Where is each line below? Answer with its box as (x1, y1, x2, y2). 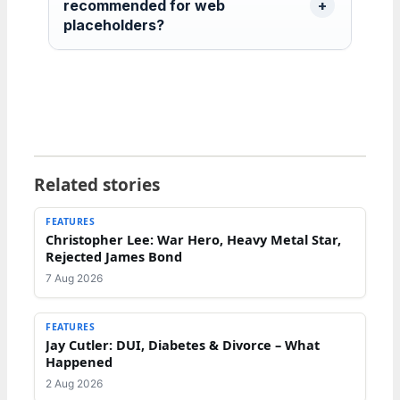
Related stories (34, 172, 160, 196)
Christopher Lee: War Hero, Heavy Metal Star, (46, 229, 341, 248)
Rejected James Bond (46, 246, 182, 265)
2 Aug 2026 (46, 376, 103, 390)
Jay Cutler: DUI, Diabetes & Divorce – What (46, 335, 320, 354)
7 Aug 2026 (46, 271, 103, 285)
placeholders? (63, 15, 164, 34)
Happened (46, 352, 112, 371)
